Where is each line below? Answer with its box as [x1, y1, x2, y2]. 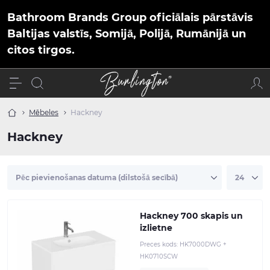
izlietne [140, 222, 172, 233]
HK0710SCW [140, 253, 178, 260]
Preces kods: [140, 240, 180, 248]
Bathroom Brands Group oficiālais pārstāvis [7, 11, 253, 24]
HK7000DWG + [180, 240, 227, 248]
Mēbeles [29, 108, 58, 117]
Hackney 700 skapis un [140, 210, 243, 221]
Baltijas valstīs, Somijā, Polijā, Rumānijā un [7, 27, 246, 40]
